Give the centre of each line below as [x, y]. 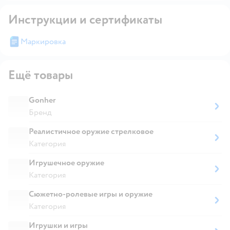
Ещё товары [41, 75]
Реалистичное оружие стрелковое [91, 131]
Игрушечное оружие [66, 162]
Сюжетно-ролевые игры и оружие [91, 194]
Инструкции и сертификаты [85, 20]
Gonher [42, 100]
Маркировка [43, 41]
